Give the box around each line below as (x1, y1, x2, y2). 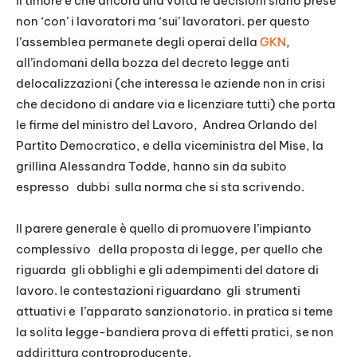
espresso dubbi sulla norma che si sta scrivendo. (16, 179, 304, 195)
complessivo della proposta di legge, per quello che (16, 241, 323, 257)
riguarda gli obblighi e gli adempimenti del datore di (16, 262, 319, 278)
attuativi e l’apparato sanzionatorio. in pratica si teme (16, 304, 333, 320)
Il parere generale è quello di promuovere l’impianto (16, 221, 312, 237)
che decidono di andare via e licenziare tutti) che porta (16, 96, 335, 112)
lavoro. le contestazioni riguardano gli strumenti (16, 283, 300, 299)
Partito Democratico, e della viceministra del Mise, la (16, 138, 324, 154)
